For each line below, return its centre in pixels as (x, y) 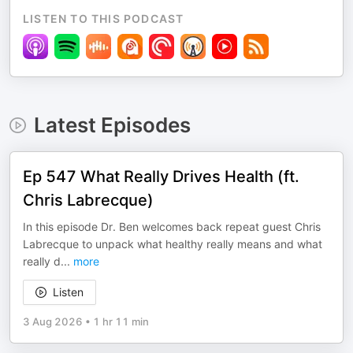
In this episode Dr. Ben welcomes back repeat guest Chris (172, 227)
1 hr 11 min (121, 321)
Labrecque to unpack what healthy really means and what (173, 244)
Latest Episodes (112, 125)
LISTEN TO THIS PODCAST (104, 19)
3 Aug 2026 (53, 321)
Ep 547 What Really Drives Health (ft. (161, 176)
